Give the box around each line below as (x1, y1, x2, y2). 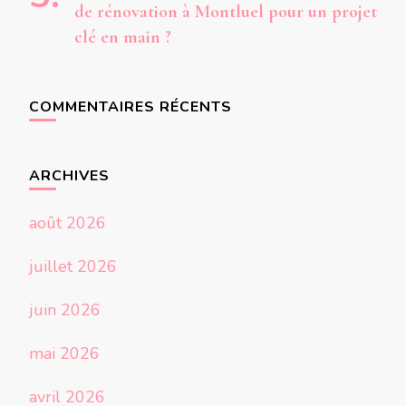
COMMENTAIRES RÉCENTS (29, 97, 232, 118)
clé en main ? (74, 26, 171, 49)
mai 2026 (29, 343, 100, 365)
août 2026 (29, 212, 106, 235)
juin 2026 (29, 299, 101, 322)
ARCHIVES (29, 166, 110, 187)
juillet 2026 (29, 256, 117, 278)
